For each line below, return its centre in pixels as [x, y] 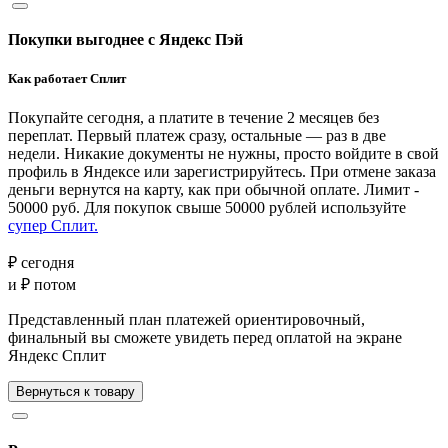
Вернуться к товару [75, 392]
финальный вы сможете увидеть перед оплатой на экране [205, 338]
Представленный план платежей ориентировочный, [186, 320]
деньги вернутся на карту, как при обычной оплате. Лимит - [213, 190]
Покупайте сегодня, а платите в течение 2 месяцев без [193, 118]
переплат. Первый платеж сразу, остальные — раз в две [197, 136]
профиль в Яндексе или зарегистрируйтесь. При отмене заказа [222, 172]
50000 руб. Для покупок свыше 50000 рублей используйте [207, 208]
